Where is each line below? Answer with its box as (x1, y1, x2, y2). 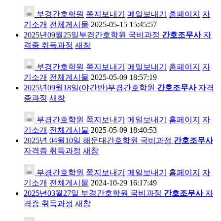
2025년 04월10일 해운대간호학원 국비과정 (24, 136, 174, 145)
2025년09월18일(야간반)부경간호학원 (24, 83, 157, 92)
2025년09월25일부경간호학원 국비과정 (24, 30, 162, 39)
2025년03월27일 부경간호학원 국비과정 (24, 188, 164, 197)
